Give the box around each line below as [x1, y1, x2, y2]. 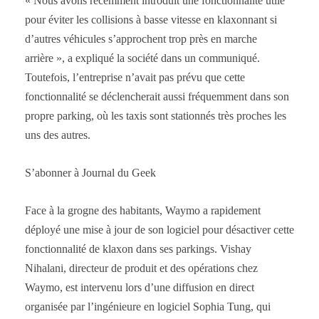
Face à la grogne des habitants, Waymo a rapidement [25, 204, 261, 216]
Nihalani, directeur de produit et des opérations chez [25, 261, 258, 274]
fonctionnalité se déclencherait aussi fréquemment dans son [25, 90, 289, 103]
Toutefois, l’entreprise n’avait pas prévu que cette [25, 70, 245, 83]
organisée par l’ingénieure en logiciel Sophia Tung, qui [25, 300, 271, 313]
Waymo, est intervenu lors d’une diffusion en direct [25, 281, 254, 293]
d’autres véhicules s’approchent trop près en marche [25, 32, 257, 45]
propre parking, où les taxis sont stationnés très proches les [25, 109, 286, 122]
